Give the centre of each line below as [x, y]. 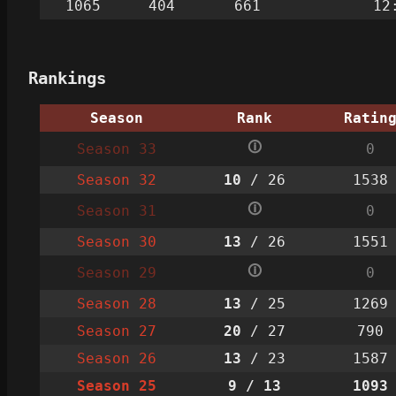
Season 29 [116, 272]
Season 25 [116, 385]
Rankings [67, 78]
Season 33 [116, 148]
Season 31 [116, 210]
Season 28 [116, 303]
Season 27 [116, 331]
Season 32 [116, 179]
